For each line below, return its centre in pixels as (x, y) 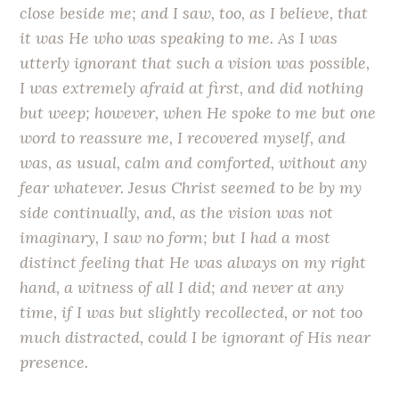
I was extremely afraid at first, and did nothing (192, 87)
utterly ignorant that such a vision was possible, (195, 62)
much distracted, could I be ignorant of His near (195, 337)
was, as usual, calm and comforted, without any (194, 162)
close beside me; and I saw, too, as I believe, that (194, 12)
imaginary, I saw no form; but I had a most (175, 237)
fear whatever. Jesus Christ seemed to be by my (191, 187)
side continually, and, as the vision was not (177, 212)
